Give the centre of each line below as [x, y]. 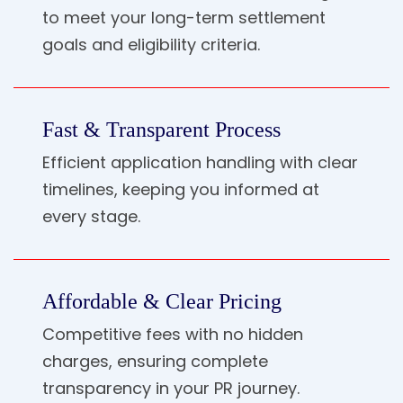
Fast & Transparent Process [161, 129]
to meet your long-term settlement [184, 17]
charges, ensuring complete [155, 361]
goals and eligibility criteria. [151, 44]
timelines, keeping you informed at [181, 189]
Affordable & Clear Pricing [162, 301]
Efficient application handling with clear [200, 162]
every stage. [91, 216]
